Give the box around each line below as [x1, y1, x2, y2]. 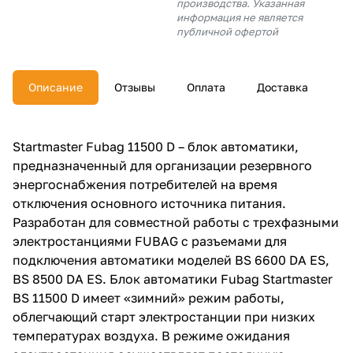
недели [32, 150, 74, 165]
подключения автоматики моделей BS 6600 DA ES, [13, 251, 329, 268]
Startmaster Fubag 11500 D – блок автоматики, [13, 138, 299, 154]
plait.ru [154, 129, 199, 146]
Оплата [187, 80, 225, 94]
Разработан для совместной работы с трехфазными [13, 214, 339, 230]
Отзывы [114, 80, 155, 94]
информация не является [176, 10, 303, 24]
